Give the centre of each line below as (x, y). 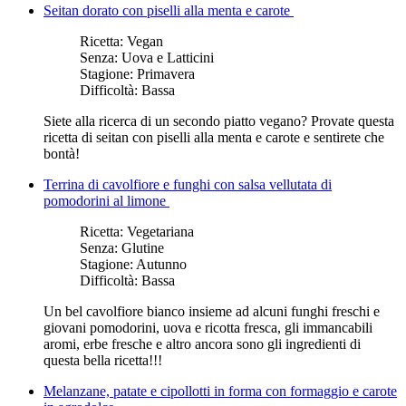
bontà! (62, 153)
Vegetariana (160, 231)
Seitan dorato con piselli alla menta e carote (169, 10)
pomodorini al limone (106, 200)
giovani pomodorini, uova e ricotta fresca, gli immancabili (208, 327)
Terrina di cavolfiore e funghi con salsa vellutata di (188, 184)
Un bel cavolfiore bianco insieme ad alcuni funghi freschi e (212, 311)
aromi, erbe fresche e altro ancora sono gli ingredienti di (202, 343)
